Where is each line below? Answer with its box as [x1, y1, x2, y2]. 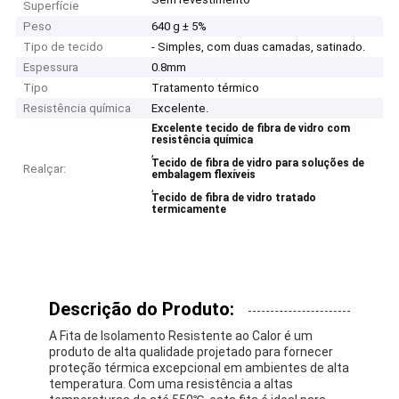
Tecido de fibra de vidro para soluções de [151, 157, 365, 170]
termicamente [151, 203, 227, 216]
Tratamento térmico [151, 81, 260, 95]
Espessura [23, 61, 79, 75]
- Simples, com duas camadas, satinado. [151, 40, 366, 54]
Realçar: [23, 162, 67, 176]
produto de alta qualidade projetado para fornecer [49, 344, 334, 359]
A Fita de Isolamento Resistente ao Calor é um [49, 328, 313, 343]
